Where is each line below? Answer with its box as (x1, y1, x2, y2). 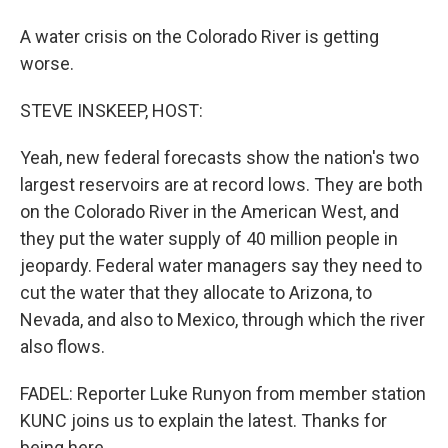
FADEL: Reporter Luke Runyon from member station (20, 383, 426, 404)
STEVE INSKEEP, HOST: (20, 100, 203, 121)
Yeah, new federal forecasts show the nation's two (20, 147, 419, 168)
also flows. (20, 336, 105, 357)
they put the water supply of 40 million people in (20, 228, 398, 249)
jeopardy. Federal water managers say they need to (20, 255, 422, 276)
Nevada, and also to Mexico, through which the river (20, 309, 425, 330)
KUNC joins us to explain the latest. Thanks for (20, 410, 387, 431)
